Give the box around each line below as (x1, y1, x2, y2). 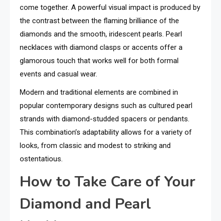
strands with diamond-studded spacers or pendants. (20, 114, 189, 123)
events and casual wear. (20, 70, 97, 78)
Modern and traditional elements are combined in (20, 88, 178, 97)
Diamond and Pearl (20, 194, 151, 214)
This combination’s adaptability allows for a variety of (20, 128, 192, 137)
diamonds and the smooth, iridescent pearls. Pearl (20, 30, 182, 38)
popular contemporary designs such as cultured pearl (20, 101, 192, 110)
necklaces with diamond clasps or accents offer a (20, 43, 183, 52)
